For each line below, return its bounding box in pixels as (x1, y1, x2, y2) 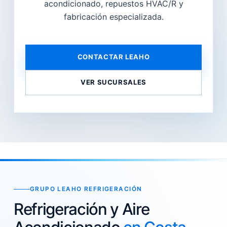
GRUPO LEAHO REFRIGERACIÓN (29, 185, 142, 193)
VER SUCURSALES (80, 78, 147, 86)
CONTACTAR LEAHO (77, 53, 150, 61)
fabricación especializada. (63, 11, 164, 22)
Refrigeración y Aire (13, 200, 149, 219)
